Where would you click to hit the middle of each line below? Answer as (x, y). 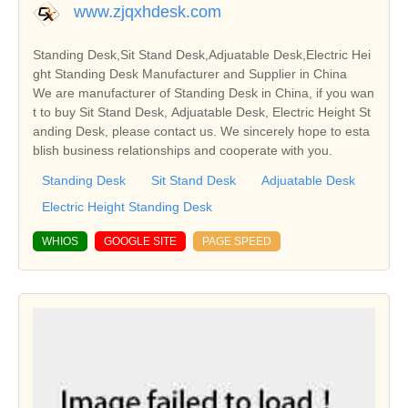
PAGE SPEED (237, 242)
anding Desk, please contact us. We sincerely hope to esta (201, 132)
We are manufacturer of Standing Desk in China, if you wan (204, 93)
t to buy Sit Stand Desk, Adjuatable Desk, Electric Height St (202, 112)
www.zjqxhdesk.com (148, 12)
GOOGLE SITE (140, 242)
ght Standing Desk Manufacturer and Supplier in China (190, 74)
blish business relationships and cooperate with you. (183, 151)
